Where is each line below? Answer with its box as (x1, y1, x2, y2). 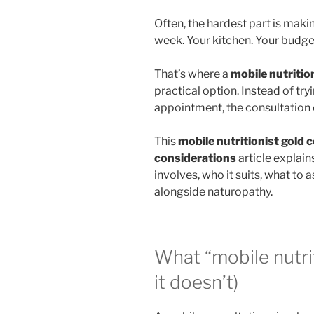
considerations (154, 151, 236, 165)
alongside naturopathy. (154, 184, 273, 198)
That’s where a (154, 67, 231, 81)
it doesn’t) (154, 271, 238, 293)
